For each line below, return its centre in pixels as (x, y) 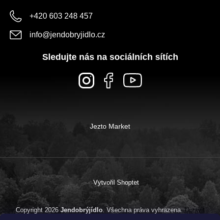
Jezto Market (110, 126)
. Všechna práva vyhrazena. (143, 210)
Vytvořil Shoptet (116, 182)
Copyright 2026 (38, 210)
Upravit (194, 210)
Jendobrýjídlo (81, 210)
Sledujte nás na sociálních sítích (110, 57)
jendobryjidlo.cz (78, 34)
